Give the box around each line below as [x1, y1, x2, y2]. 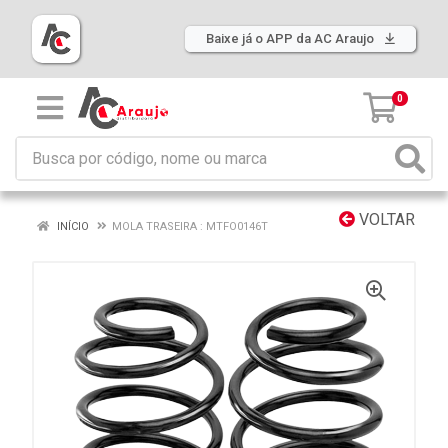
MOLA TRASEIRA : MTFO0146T [112, 220, 268, 233]
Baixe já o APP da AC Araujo [206, 31, 377, 46]
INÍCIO [54, 220, 89, 233]
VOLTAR [355, 210, 415, 229]
